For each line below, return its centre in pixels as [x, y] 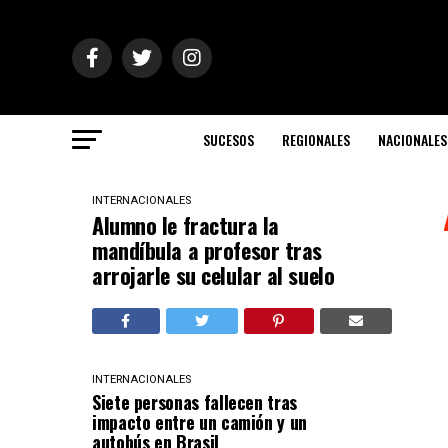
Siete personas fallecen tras [194, 402]
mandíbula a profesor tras [207, 250]
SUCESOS [228, 139]
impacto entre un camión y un [199, 422]
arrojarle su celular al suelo [213, 275]
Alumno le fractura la [185, 225]
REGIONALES [316, 139]
